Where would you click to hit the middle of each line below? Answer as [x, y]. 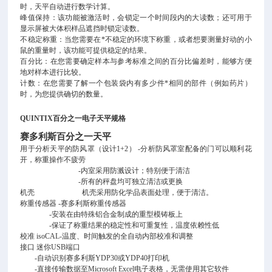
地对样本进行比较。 [53, 72]
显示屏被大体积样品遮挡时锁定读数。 [82, 29]
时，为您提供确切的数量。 [64, 94]
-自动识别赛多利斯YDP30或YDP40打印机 [95, 258]
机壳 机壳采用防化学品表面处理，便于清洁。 [117, 192]
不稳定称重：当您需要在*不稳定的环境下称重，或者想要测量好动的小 [136, 39]
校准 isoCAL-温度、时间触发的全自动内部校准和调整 [107, 236]
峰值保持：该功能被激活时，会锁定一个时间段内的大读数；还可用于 [136, 18]
